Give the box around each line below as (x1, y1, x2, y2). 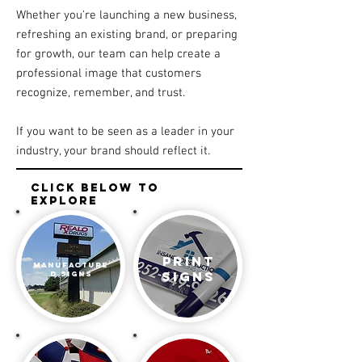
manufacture (33, 260, 108, 270)
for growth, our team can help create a (16, 47, 221, 62)
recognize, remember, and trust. (16, 86, 185, 101)
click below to (31, 181, 159, 196)
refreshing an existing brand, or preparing (16, 27, 238, 43)
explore (31, 194, 98, 208)
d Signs (49, 269, 92, 279)
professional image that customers (16, 66, 201, 82)
